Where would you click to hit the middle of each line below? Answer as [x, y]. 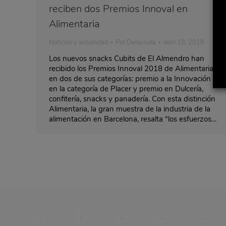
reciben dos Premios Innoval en [118, 9]
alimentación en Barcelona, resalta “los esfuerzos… [133, 119]
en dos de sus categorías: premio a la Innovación [130, 78]
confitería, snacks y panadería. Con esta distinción [132, 99]
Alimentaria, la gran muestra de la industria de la [130, 109]
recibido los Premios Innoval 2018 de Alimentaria [131, 68]
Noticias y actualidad [78, 42]
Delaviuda [141, 42]
